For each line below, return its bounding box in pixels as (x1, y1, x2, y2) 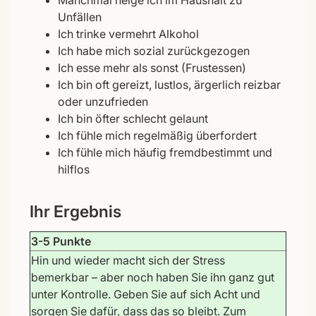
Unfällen (58, 9, 102, 24)
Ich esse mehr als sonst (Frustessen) (58, 60, 246, 75)
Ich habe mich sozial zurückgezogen (58, 43, 250, 58)
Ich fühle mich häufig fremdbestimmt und (58, 145, 272, 159)
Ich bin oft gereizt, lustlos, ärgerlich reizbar (58, 77, 281, 92)
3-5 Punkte (31, 233, 91, 248)
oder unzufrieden (58, 94, 148, 109)
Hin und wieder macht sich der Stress (31, 253, 225, 267)
